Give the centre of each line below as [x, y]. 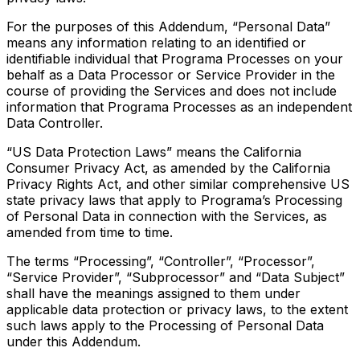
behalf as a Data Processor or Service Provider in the [171, 75]
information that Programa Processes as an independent [179, 107]
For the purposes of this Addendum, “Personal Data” [168, 27]
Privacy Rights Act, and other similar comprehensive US [178, 184]
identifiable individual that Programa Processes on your [175, 59]
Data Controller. [55, 123]
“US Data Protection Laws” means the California [154, 152]
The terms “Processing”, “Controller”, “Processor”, [161, 262]
